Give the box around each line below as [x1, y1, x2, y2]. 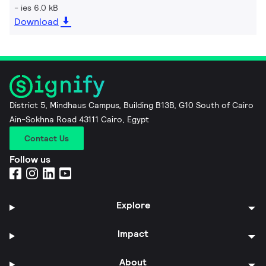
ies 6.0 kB [21, 2, 58, 13]
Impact [118, 227, 149, 240]
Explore [116, 198, 150, 211]
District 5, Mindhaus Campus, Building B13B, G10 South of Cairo [9, 99, 254, 110]
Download [14, 15, 59, 28]
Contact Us [24, 132, 69, 144]
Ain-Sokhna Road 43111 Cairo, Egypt [9, 113, 149, 125]
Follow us [9, 153, 50, 166]
